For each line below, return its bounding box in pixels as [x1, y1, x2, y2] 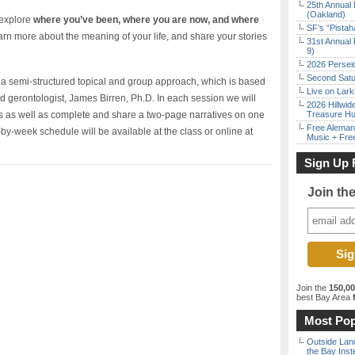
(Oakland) [307, 10, 345, 19]
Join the [296, 283, 329, 292]
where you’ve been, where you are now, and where [33, 14, 259, 25]
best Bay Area [296, 292, 350, 302]
